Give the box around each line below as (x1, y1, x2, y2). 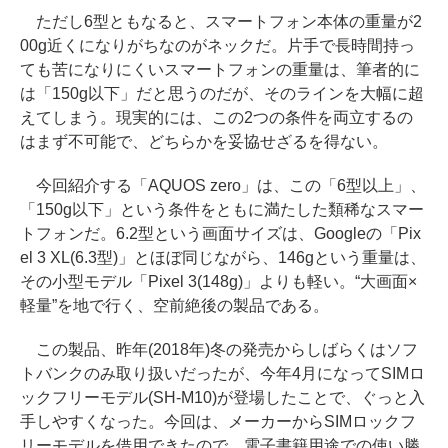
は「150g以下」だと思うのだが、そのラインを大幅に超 (20, 84, 424, 102)
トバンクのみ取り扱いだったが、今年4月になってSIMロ (20, 364, 425, 382)
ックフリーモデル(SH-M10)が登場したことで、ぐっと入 (20, 388, 425, 406)
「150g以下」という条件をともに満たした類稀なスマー (20, 200, 424, 218)
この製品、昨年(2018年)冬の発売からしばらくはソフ (20, 340, 418, 358)
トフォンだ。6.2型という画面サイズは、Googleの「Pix (20, 224, 421, 242)
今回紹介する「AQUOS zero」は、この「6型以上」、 (20, 176, 426, 194)
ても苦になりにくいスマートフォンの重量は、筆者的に (20, 60, 420, 78)
